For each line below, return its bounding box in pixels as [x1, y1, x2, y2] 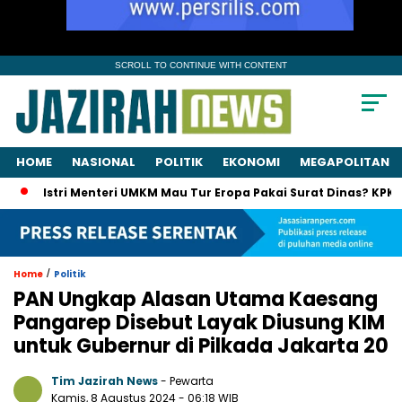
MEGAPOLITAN [300, 153, 389, 171]
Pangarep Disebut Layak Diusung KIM [13, 308, 385, 336]
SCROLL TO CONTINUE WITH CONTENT [115, 60, 287, 70]
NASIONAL [72, 153, 135, 171]
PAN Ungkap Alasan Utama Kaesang [13, 284, 378, 313]
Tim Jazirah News [51, 372, 158, 389]
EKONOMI [223, 153, 280, 171]
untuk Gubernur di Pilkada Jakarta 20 [13, 331, 389, 360]
